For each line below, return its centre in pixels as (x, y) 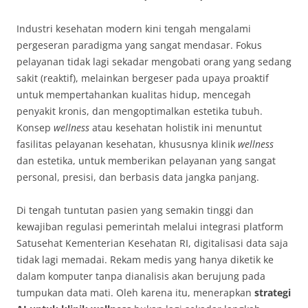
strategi (273, 293)
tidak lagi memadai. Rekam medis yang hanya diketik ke (145, 260)
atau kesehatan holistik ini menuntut (176, 128)
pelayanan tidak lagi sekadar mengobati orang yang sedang (154, 62)
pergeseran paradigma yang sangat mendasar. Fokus (139, 45)
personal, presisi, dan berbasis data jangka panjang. (138, 177)
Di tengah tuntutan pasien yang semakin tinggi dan (135, 210)
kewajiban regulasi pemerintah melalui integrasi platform (150, 227)
